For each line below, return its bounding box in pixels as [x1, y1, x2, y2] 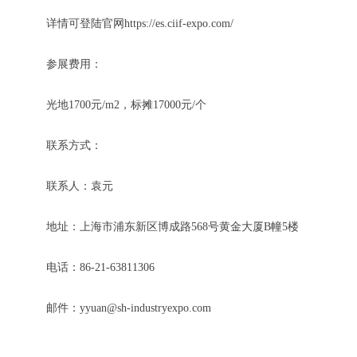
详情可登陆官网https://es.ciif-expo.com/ [46, 18, 233, 29]
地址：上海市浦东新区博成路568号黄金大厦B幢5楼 [46, 221, 299, 233]
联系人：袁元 [46, 180, 113, 192]
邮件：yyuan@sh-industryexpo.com [46, 302, 211, 314]
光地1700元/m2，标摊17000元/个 [46, 99, 206, 111]
